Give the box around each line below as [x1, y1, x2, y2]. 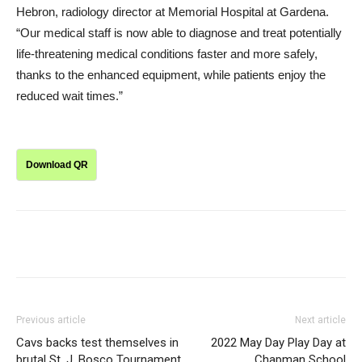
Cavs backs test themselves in [16, 335, 179, 350]
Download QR [25, 158, 88, 170]
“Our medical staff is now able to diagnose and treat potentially [16, 25, 342, 40]
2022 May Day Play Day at [211, 335, 346, 350]
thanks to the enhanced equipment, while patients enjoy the [16, 67, 326, 82]
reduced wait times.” [16, 88, 123, 103]
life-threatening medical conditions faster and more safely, [16, 46, 318, 61]
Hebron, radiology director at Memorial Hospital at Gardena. [16, 4, 329, 19]
